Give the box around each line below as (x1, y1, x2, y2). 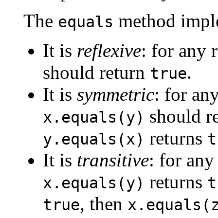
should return (43, 62, 150, 83)
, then (80, 193, 127, 215)
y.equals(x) (43, 130, 145, 148)
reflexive (77, 40, 141, 61)
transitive (77, 149, 149, 171)
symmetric (77, 84, 154, 105)
